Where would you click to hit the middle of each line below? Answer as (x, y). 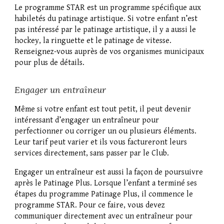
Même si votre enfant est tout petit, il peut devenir (103, 109)
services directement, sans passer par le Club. (92, 153)
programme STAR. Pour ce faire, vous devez (90, 205)
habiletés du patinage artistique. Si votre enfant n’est (106, 19)
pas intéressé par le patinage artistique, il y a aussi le (105, 30)
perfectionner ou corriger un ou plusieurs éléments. (106, 131)
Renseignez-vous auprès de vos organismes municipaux (109, 52)
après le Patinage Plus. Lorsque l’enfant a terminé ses (106, 183)
